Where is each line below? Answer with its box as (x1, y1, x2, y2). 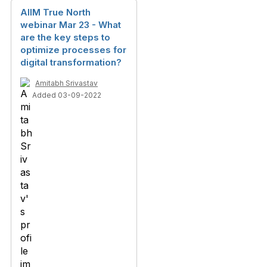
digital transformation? (20, 57, 122, 69)
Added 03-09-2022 (32, 91, 101, 100)
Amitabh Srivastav (35, 79, 98, 88)
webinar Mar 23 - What (20, 19, 121, 31)
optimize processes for (20, 44, 126, 56)
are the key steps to (20, 32, 110, 44)
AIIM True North (20, 7, 91, 18)
